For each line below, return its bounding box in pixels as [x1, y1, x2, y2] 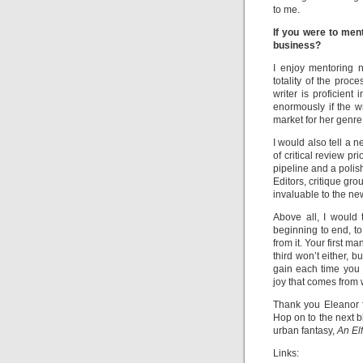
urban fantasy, [273, 325, 337, 336]
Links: [273, 348, 299, 359]
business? [273, 40, 323, 51]
